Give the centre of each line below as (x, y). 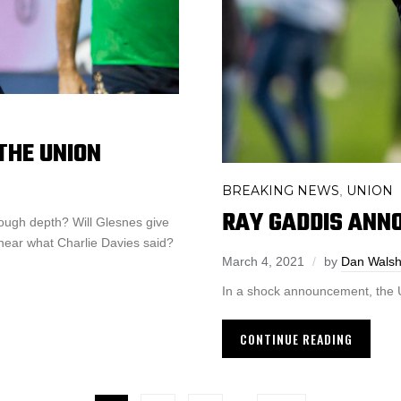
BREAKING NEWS (281, 191)
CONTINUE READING (296, 339)
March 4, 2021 (263, 262)
